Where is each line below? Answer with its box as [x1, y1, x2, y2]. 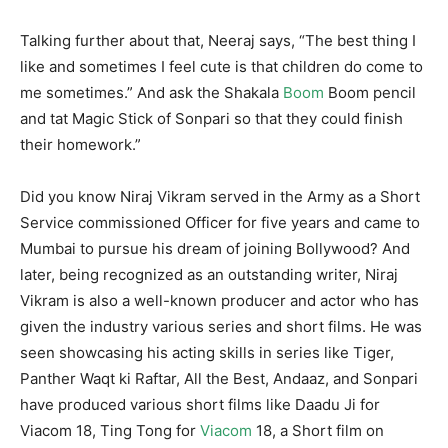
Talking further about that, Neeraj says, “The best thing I [20, 31, 416, 50]
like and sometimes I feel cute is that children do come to [20, 57, 423, 76]
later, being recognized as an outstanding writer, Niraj [20, 265, 398, 284]
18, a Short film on [252, 421, 384, 440]
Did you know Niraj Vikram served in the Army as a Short [20, 187, 420, 206]
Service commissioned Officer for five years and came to [20, 213, 420, 232]
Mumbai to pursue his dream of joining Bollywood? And [20, 239, 410, 258]
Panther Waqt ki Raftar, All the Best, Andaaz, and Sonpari [20, 369, 418, 388]
